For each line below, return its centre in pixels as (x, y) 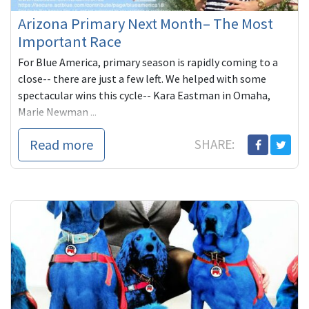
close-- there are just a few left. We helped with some (142, 79)
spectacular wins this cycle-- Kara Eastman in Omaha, (144, 96)
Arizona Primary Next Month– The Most (146, 24)
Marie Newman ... (57, 112)
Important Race (70, 42)
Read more (61, 145)
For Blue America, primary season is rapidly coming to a (148, 62)
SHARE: (216, 144)
